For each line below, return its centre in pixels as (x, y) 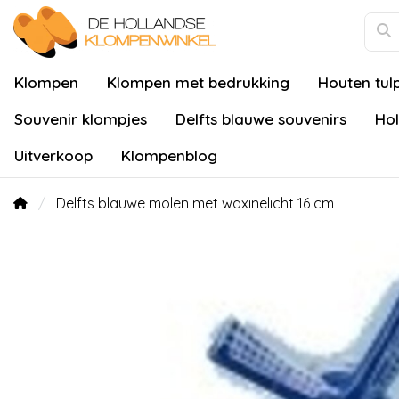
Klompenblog (169, 155)
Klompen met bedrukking (198, 82)
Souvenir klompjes (81, 119)
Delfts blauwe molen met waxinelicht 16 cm (195, 203)
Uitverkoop (53, 155)
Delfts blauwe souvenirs (261, 119)
